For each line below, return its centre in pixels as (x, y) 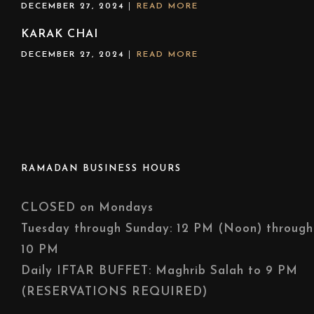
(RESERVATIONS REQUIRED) (114, 292)
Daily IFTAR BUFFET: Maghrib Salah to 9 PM (159, 271)
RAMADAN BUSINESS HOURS (101, 169)
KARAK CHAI (60, 34)
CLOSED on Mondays (87, 208)
